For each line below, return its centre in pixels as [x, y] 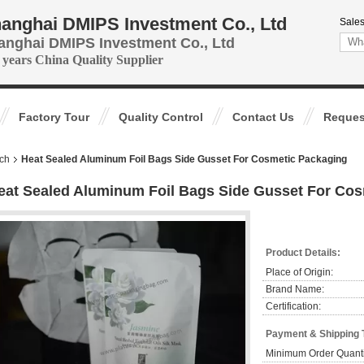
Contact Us [263, 117]
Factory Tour [54, 117]
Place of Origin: [299, 272]
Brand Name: [295, 289]
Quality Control [161, 117]
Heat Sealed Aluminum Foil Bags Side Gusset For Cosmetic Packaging [184, 159]
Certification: [293, 306]
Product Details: [303, 253]
